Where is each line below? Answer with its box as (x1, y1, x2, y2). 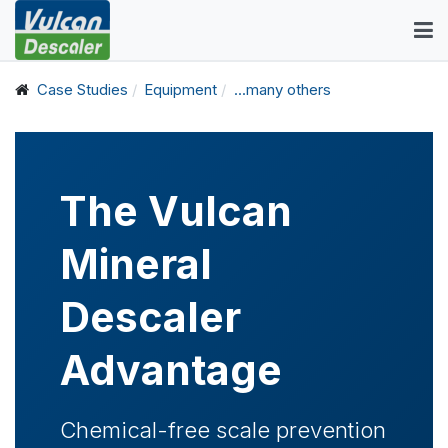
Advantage (60, 344, 282, 395)
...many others (233, 80, 331, 99)
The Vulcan (60, 185, 292, 236)
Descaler (60, 291, 241, 342)
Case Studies (36, 80, 128, 99)
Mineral (60, 238, 212, 289)
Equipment (144, 80, 217, 99)
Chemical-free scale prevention (60, 416, 386, 443)
